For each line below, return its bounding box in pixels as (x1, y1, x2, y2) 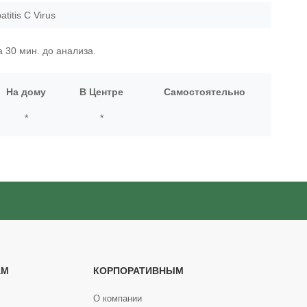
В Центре (79, 86, 123, 97)
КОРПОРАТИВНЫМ (93, 265, 184, 276)
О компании (93, 293, 142, 304)
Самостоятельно (164, 86, 245, 97)
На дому (6, 86, 46, 97)
